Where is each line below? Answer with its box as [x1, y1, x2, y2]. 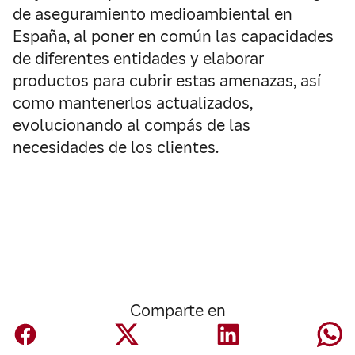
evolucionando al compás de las [13, 115, 250, 136]
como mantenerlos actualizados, [13, 93, 253, 113]
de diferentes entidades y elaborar [13, 48, 264, 69]
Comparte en [129, 300, 226, 321]
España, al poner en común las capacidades [13, 26, 334, 47]
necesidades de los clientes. [13, 137, 219, 158]
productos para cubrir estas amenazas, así [13, 71, 321, 91]
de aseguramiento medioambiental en [13, 4, 292, 25]
